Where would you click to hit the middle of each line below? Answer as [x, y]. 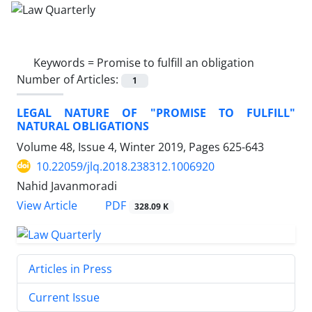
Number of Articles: [69, 79]
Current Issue [64, 297]
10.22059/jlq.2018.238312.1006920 [125, 166]
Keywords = [65, 62]
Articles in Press [70, 268]
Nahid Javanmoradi [67, 186]
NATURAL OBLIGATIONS [83, 126]
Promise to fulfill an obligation [175, 62]
